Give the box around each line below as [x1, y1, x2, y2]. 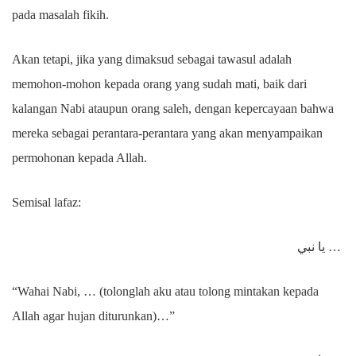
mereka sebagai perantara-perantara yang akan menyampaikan [12, 126, 323, 140]
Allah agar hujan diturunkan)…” [12, 309, 175, 323]
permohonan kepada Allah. [12, 151, 150, 164]
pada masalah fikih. [12, 8, 112, 21]
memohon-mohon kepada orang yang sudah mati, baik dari [12, 77, 307, 91]
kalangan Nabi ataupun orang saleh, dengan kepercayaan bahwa [12, 102, 334, 115]
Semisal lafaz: [12, 195, 81, 209]
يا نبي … [325, 240, 344, 253]
